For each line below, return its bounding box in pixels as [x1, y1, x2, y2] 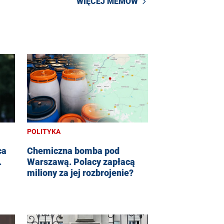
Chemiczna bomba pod [27, 145, 119, 156]
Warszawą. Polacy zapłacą [27, 156, 135, 167]
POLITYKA [27, 127, 60, 135]
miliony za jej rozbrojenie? [27, 167, 133, 178]
